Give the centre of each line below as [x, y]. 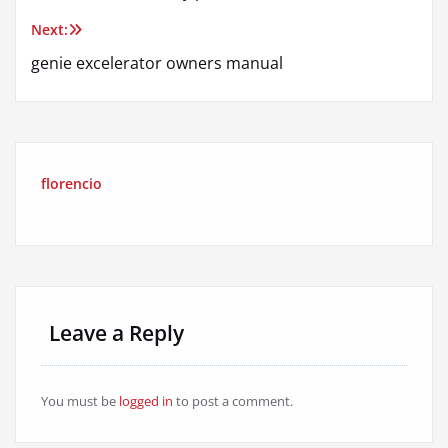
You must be [80, 401]
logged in [146, 401]
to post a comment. [233, 401]
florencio [71, 184]
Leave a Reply [116, 333]
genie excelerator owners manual [157, 63]
